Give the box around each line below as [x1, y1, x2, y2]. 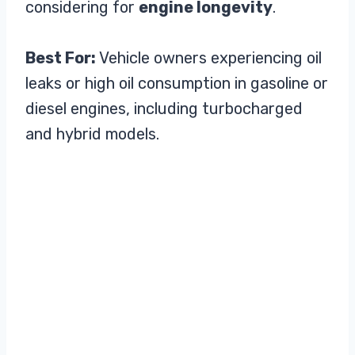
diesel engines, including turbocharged [25, 99, 303, 119]
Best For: [25, 48, 96, 68]
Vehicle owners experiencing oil [96, 48, 322, 68]
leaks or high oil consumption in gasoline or [25, 74, 328, 94]
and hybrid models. [25, 124, 159, 144]
